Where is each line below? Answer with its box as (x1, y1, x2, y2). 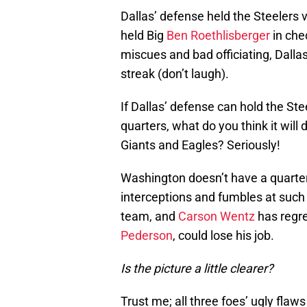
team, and (121, 209, 178, 224)
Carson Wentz (178, 209, 255, 224)
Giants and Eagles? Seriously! (121, 138, 280, 153)
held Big (121, 28, 167, 43)
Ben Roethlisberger (167, 28, 270, 43)
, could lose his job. (173, 228, 274, 243)
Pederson (121, 228, 173, 243)
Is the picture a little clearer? (121, 261, 273, 276)
